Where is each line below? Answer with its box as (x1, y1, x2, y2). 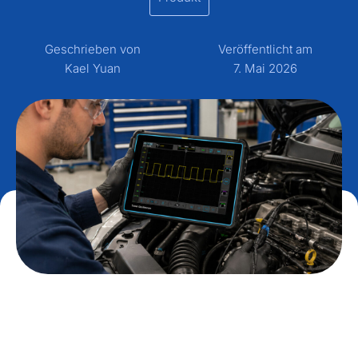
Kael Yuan (65, 61, 121, 76)
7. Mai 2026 (233, 61, 297, 76)
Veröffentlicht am (217, 42, 312, 57)
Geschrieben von (45, 42, 141, 57)
